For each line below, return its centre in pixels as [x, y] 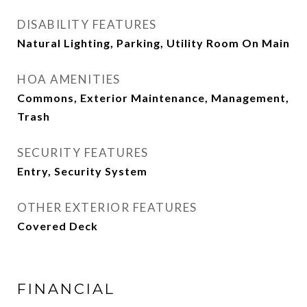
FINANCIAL [66, 289]
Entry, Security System [82, 171]
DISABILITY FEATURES [87, 24]
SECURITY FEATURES [83, 152]
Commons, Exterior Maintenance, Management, [153, 98]
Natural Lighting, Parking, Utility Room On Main [153, 43]
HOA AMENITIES [69, 79]
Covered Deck [58, 226]
